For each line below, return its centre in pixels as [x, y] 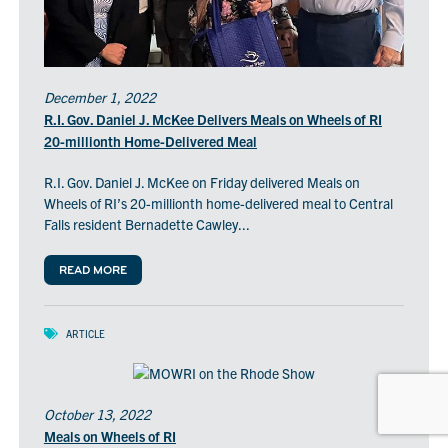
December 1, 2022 [99, 97]
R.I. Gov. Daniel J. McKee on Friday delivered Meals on [201, 182]
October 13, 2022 [97, 414]
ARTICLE [85, 334]
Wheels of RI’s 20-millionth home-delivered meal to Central [218, 203]
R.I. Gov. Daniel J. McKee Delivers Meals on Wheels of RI [212, 119]
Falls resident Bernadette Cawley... [146, 224]
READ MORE [92, 271]
